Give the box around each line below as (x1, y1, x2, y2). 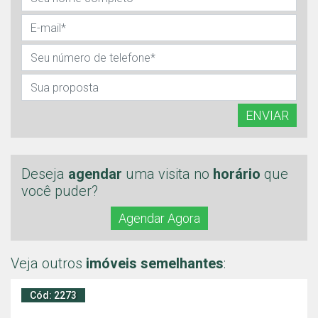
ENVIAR (246, 108, 289, 123)
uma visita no (122, 165, 213, 182)
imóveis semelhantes (86, 255, 224, 272)
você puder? (21, 182, 98, 199)
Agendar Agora (118, 211, 200, 226)
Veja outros (11, 255, 86, 272)
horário (213, 165, 261, 182)
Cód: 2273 (30, 290, 77, 301)
